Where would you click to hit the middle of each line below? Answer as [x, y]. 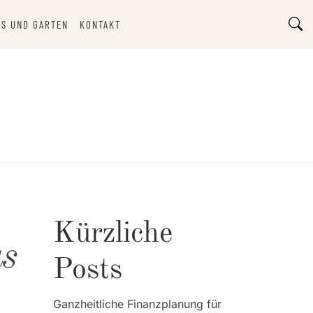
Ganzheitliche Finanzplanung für [137, 304]
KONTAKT [100, 24]
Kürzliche [113, 234]
